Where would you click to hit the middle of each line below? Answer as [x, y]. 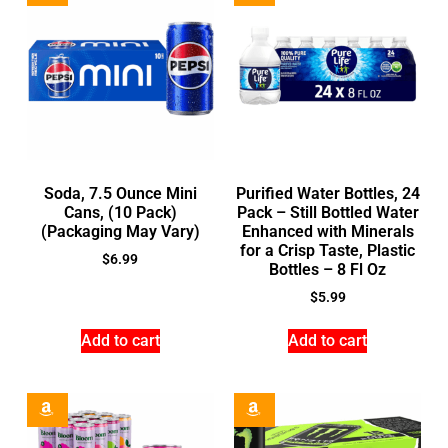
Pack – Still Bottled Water [327, 212]
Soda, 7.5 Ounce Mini [120, 193]
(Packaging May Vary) [120, 231]
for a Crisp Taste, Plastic [328, 250]
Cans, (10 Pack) [120, 212]
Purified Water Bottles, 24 [327, 193]
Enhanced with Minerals [327, 231]
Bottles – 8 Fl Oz [328, 269]
